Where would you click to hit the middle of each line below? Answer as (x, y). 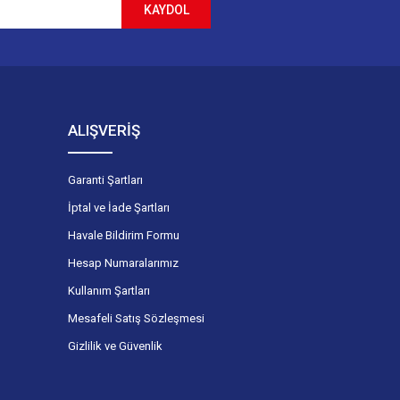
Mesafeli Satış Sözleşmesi (136, 318)
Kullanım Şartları (109, 290)
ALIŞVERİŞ (104, 130)
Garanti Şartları (105, 179)
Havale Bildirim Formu (124, 235)
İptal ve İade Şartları (119, 207)
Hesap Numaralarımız (123, 262)
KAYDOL (166, 10)
